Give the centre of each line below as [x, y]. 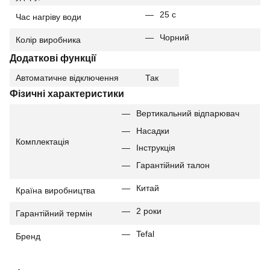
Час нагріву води [49, 17]
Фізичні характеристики [67, 94]
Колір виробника [48, 40]
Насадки [153, 130]
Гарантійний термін [54, 214]
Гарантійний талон [173, 165]
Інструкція [156, 148]
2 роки [149, 211]
